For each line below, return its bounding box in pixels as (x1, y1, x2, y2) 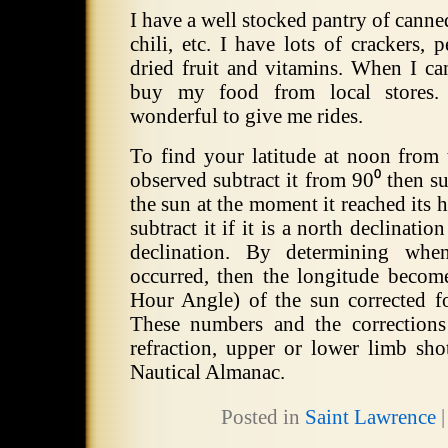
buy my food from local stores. (130, 80, 440, 104)
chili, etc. (130, 32, 211, 56)
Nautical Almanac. (130, 360, 285, 384)
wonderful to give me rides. (130, 104, 363, 128)
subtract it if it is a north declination (130, 216, 446, 240)
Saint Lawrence (304, 405, 436, 429)
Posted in (220, 405, 305, 429)
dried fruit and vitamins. (130, 56, 344, 80)
